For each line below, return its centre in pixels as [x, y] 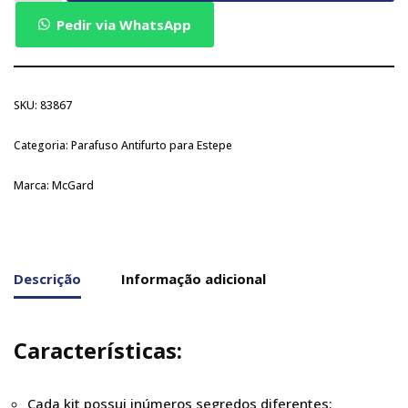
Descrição [47, 278]
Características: [98, 351]
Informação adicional [194, 278]
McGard [73, 186]
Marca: [33, 186]
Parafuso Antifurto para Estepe [152, 146]
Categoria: [42, 146]
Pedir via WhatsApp [123, 25]
